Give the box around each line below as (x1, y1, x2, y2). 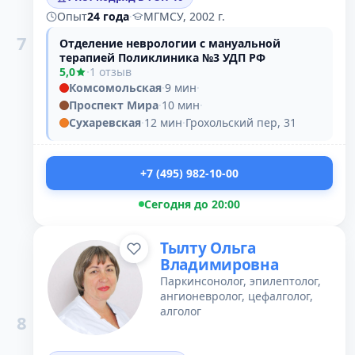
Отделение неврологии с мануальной (59, 36, 281, 51)
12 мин (144, 115, 182, 130)
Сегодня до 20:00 (144, 197, 240, 212)
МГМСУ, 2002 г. (143, 9, 225, 24)
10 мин (162, 97, 200, 113)
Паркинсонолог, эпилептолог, (160, 273, 321, 288)
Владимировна (160, 254, 279, 275)
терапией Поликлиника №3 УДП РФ (59, 50, 265, 65)
